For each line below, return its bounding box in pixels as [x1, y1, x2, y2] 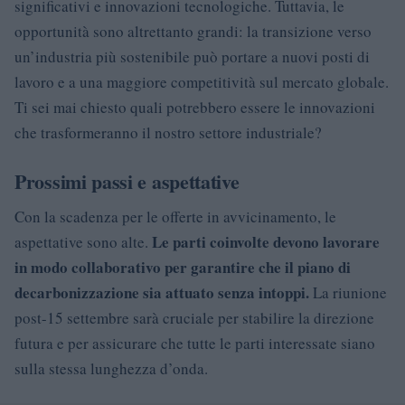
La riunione [309, 281, 387, 303]
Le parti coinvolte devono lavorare [152, 230, 380, 253]
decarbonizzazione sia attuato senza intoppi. [14, 280, 309, 304]
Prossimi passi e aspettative [14, 165, 240, 196]
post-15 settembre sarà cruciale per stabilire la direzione [14, 306, 374, 328]
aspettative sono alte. [14, 231, 152, 252]
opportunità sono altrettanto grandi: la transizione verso [14, 20, 372, 42]
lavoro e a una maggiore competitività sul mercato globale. [14, 71, 389, 92]
